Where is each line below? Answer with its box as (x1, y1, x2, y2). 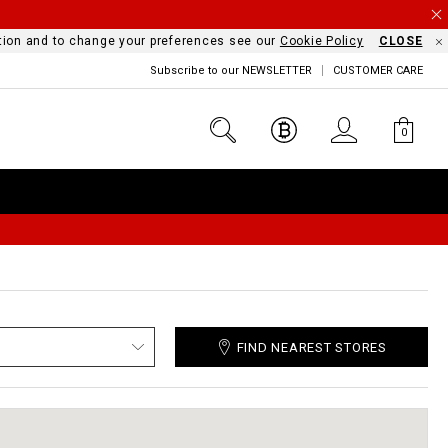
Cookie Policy (279, 34, 364, 49)
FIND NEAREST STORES (236, 339, 387, 355)
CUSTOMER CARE (333, 64, 423, 78)
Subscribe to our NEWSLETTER (150, 64, 312, 78)
